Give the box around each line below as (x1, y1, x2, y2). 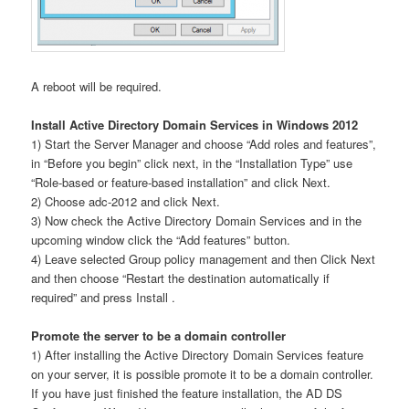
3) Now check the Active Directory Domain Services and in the (31, 211, 362, 229)
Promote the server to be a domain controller (31, 326, 287, 344)
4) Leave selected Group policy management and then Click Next (31, 249, 376, 267)
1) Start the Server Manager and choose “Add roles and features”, (31, 134, 377, 152)
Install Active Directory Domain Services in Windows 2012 (31, 115, 359, 133)
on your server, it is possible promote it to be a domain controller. (31, 364, 374, 383)
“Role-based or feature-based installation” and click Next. (31, 173, 331, 191)
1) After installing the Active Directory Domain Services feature (31, 345, 364, 363)
